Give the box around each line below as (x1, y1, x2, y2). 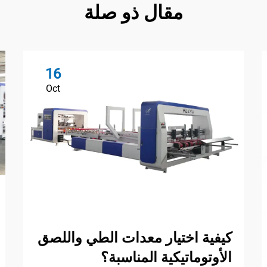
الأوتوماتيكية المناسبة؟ (101, 249, 232, 266)
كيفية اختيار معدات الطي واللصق (38, 229, 232, 246)
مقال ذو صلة (84, 1, 183, 24)
